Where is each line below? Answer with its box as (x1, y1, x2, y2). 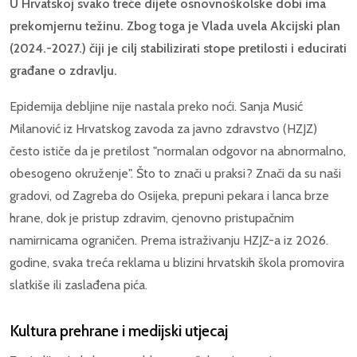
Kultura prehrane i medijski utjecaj (10, 321, 228, 341)
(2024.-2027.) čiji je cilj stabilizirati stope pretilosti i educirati (10, 40, 347, 56)
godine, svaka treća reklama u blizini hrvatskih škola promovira (10, 255, 344, 271)
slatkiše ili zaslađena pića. (10, 277, 147, 293)
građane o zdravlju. (10, 62, 117, 78)
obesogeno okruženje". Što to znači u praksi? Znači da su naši (10, 166, 341, 182)
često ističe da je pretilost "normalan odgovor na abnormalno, (10, 143, 346, 159)
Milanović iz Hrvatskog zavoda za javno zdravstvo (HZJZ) (10, 121, 317, 137)
